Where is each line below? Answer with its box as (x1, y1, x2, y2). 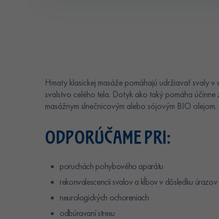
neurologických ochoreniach (60, 192, 149, 203)
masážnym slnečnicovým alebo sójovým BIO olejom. (45, 100, 217, 111)
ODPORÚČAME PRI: (45, 125, 171, 148)
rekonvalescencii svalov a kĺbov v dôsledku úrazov (60, 176, 218, 187)
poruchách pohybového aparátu (60, 160, 163, 172)
